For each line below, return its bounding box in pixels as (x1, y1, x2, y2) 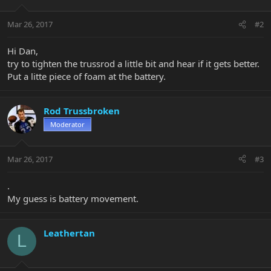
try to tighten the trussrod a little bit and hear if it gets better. (7, 57, 260, 70)
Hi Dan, (7, 45, 38, 57)
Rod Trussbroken (44, 105, 120, 117)
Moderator (50, 120, 85, 129)
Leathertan (44, 226, 95, 239)
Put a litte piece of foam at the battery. (7, 70, 166, 83)
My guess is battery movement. (7, 192, 139, 204)
